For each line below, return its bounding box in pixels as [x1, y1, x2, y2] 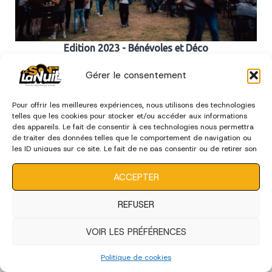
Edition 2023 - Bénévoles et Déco [64, 42, 208, 54]
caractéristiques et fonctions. [12, 166, 114, 175]
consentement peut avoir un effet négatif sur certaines [12, 155, 202, 165]
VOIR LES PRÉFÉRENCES [86, 225, 186, 238]
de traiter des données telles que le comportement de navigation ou [12, 133, 251, 143]
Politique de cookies [101, 253, 171, 262]
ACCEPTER [113, 171, 159, 183]
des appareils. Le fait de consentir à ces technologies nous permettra [12, 122, 254, 132]
